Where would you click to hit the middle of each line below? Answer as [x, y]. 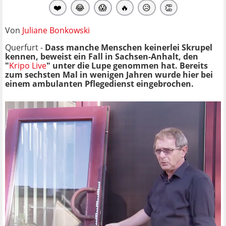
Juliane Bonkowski [56, 30]
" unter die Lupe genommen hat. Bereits [127, 65]
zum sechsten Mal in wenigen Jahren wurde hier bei [109, 74]
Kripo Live [28, 65]
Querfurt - [25, 47]
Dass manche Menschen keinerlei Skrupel [129, 47]
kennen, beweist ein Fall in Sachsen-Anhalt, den [102, 56]
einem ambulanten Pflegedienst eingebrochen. [99, 83]
